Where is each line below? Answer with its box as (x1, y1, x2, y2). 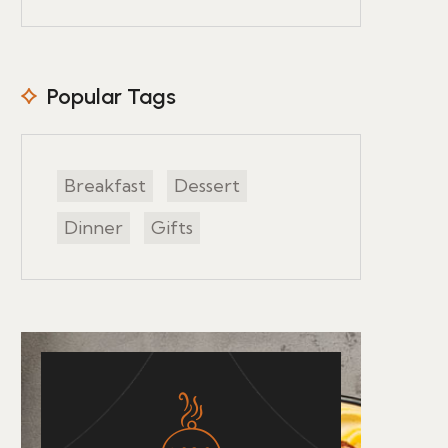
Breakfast (64, 174, 146, 197)
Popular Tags (47, 83, 176, 110)
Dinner (64, 216, 123, 239)
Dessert (174, 174, 240, 197)
